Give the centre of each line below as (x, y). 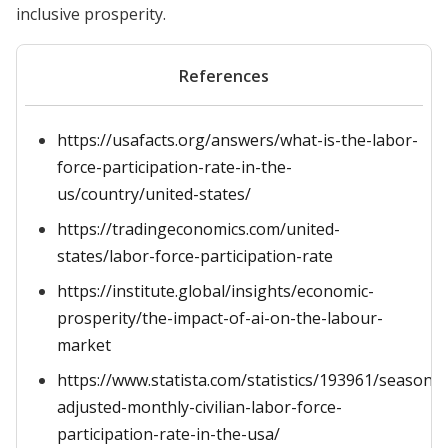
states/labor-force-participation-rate (195, 256)
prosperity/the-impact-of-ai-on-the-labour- (220, 318)
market (84, 345)
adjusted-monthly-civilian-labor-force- (199, 407)
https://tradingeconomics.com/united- (198, 229)
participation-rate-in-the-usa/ (168, 434)
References (224, 76)
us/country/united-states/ (154, 194)
